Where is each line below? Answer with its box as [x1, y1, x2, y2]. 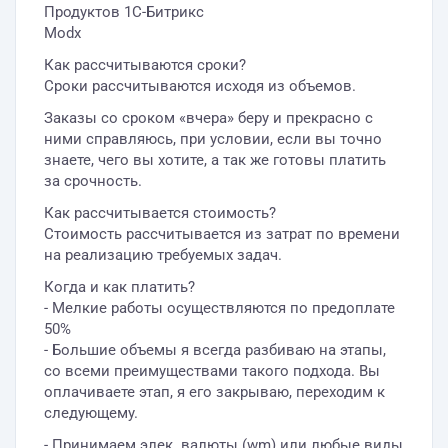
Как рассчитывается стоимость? [44, 204, 276, 222]
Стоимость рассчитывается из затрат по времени [44, 225, 400, 243]
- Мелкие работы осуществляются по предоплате [44, 299, 395, 317]
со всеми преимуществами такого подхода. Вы [44, 362, 380, 380]
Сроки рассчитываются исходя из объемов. [44, 77, 356, 95]
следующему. [44, 404, 138, 422]
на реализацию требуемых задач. [44, 246, 282, 264]
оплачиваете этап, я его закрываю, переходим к [44, 383, 385, 401]
